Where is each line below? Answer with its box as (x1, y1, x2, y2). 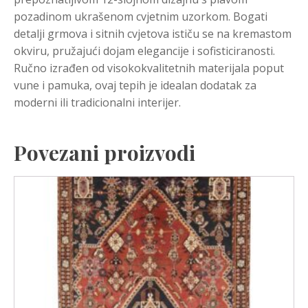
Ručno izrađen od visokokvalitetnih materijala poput (14, 60, 284, 76)
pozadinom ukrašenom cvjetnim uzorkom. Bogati (14, 8, 267, 24)
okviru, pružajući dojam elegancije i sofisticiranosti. (14, 43, 275, 58)
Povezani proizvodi (14, 138, 195, 166)
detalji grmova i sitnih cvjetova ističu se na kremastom (14, 25, 291, 41)
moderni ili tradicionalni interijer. (14, 94, 181, 110)
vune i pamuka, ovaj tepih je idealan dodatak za (14, 77, 256, 93)
